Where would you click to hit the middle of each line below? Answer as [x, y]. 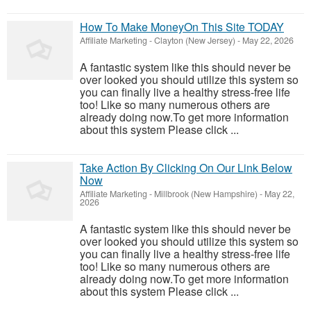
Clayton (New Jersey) [195, 41]
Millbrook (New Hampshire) [206, 194]
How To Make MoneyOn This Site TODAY [182, 27]
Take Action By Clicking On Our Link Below [186, 168]
